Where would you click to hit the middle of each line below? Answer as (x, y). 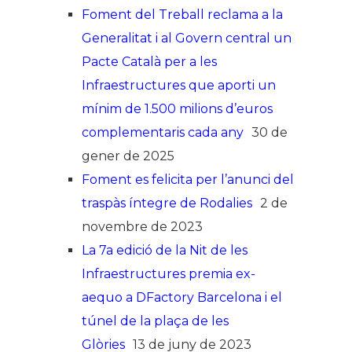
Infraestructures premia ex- (169, 273)
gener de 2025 (128, 156)
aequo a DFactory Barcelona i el (182, 297)
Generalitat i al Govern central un (187, 38)
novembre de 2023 (142, 226)
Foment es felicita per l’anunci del (188, 179)
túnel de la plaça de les (155, 321)
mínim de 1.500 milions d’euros (177, 108)
